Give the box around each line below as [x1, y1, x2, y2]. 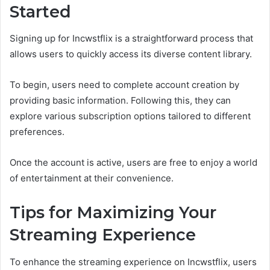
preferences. [10, 126, 64, 138]
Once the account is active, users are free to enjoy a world [10, 157, 257, 169]
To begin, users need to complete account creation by [10, 79, 239, 91]
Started [10, 1, 71, 22]
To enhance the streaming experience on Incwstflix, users [10, 256, 257, 268]
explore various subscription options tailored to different [10, 110, 251, 122]
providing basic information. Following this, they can [10, 95, 231, 107]
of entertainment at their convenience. [10, 172, 174, 184]
